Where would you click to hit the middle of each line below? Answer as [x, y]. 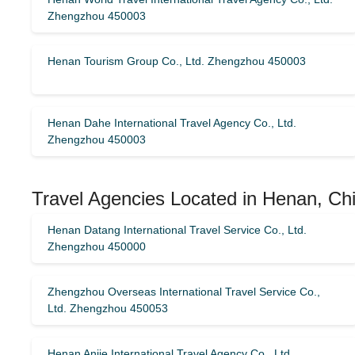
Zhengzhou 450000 [97, 246]
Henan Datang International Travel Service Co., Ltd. [177, 230]
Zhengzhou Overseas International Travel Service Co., [184, 292]
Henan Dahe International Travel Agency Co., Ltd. [172, 123]
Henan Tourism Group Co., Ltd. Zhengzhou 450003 [177, 61]
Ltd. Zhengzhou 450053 [108, 308]
